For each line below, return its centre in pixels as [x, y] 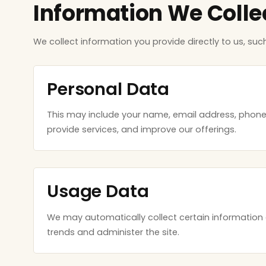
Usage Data [98, 191]
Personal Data [108, 89]
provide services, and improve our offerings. [142, 130]
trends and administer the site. [113, 232]
